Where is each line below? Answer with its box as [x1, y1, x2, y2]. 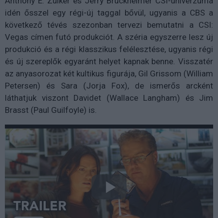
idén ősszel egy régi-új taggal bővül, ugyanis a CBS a [5, 7, 213, 18]
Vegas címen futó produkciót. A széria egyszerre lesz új [5, 32, 213, 42]
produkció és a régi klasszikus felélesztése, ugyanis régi [5, 44, 213, 54]
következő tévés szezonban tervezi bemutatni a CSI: [5, 19, 213, 30]
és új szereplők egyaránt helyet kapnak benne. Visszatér [5, 56, 213, 66]
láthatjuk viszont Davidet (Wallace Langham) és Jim [5, 92, 213, 103]
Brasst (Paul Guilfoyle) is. [5, 105, 97, 115]
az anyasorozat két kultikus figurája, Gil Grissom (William [5, 68, 213, 78]
